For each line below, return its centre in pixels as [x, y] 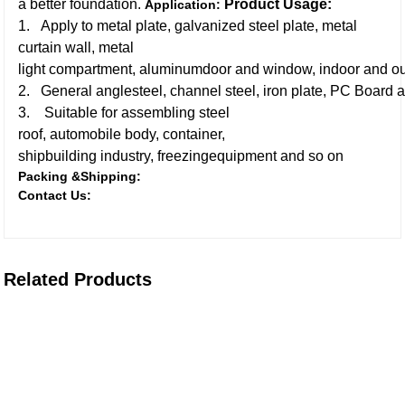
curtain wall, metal [76, 47]
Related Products [78, 279]
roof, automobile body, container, [122, 134]
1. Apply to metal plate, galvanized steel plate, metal [188, 26]
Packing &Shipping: [80, 176]
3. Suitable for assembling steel [124, 113]
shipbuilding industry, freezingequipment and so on [181, 156]
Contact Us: [55, 195]
